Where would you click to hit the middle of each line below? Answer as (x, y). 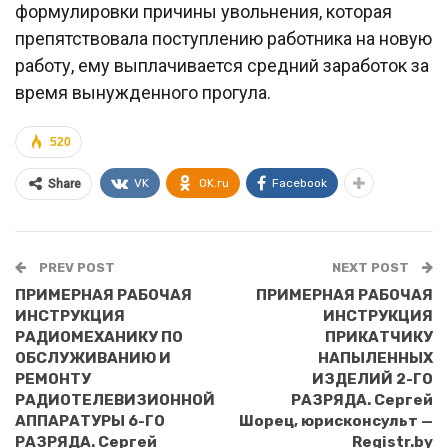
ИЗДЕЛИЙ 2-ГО (372, 379)
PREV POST (75, 267)
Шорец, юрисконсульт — (336, 421)
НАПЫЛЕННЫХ (375, 358)
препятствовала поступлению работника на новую (223, 38)
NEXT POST (372, 267)
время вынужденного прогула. (143, 92)
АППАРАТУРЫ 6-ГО (90, 421)
